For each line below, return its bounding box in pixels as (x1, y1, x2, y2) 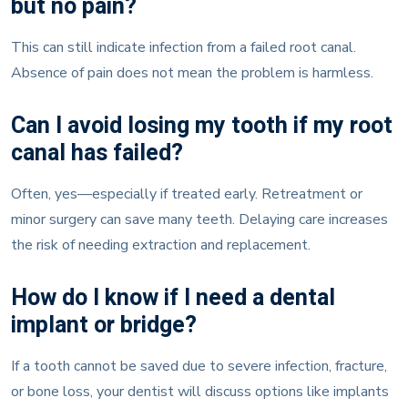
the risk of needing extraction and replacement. (11, 227, 311, 248)
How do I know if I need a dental (11, 273, 335, 308)
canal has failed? (11, 128, 183, 163)
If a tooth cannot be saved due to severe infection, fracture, (11, 348, 387, 369)
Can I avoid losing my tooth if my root (11, 101, 393, 136)
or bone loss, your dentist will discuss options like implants (11, 373, 389, 394)
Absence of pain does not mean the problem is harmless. (11, 55, 373, 76)
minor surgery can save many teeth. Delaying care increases (11, 201, 388, 222)
